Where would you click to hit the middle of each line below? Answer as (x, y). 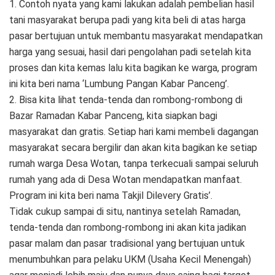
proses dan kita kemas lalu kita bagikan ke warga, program (133, 68)
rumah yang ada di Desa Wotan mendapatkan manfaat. (126, 180)
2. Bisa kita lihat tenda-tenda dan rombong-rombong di (126, 100)
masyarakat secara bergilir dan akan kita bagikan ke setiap (133, 148)
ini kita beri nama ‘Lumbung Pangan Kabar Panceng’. (119, 84)
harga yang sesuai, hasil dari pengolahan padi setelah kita (130, 52)
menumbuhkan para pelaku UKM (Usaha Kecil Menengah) (130, 260)
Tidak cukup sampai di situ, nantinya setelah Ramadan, (125, 212)
